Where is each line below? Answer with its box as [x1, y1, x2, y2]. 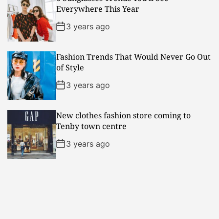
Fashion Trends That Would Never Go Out [56, 51, 211, 62]
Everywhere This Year [56, 3, 139, 14]
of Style [56, 62, 84, 73]
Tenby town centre [56, 120, 127, 131]
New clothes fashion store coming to [56, 109, 191, 121]
